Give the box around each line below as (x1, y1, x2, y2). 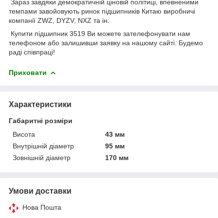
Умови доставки (9, 186, 72, 195)
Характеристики (9, 100, 72, 109)
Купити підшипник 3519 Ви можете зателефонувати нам (9, 29, 190, 37)
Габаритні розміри (9, 116, 73, 125)
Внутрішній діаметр (13, 142, 74, 150)
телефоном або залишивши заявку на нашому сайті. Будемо (9, 38, 203, 47)
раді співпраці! (9, 48, 55, 56)
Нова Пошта (22, 203, 61, 211)
